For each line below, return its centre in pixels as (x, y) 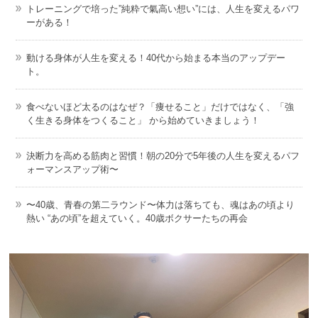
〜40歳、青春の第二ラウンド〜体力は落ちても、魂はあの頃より (160, 204)
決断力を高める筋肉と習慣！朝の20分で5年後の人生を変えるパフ (163, 155)
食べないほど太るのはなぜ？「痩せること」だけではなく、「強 (160, 106)
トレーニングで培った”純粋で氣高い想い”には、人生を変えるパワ (163, 9)
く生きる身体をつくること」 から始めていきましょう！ (143, 120)
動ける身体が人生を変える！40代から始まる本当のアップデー (155, 57)
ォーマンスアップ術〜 (72, 169)
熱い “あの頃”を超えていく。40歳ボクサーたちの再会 (137, 218)
